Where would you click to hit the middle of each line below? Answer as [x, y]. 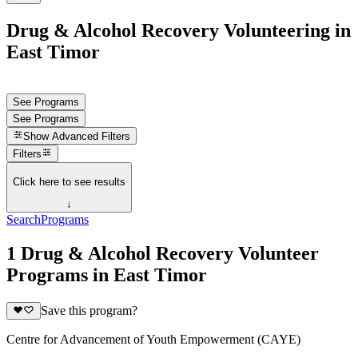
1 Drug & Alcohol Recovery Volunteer [163, 253]
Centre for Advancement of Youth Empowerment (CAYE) [153, 340]
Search [24, 220]
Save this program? [89, 311]
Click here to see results [69, 181]
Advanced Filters [91, 137]
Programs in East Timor [107, 275]
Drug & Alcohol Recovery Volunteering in [179, 30]
